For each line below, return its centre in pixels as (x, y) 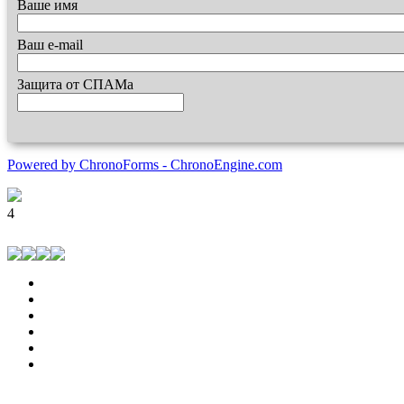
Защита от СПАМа (75, 84)
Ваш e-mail (50, 44)
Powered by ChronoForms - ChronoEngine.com (145, 164)
